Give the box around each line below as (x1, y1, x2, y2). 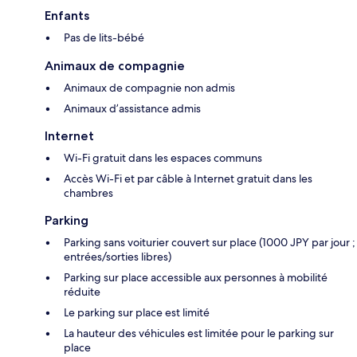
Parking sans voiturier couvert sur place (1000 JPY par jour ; (64, 235, 355, 250)
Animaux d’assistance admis (64, 101, 201, 116)
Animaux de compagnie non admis (64, 80, 235, 96)
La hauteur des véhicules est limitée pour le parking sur (64, 326, 334, 341)
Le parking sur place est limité (64, 305, 210, 320)
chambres (64, 186, 113, 201)
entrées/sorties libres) (64, 249, 171, 265)
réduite (64, 284, 100, 300)
